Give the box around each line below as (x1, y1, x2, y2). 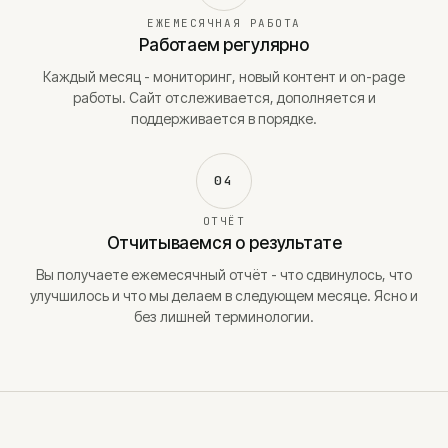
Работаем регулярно (139, 35, 309, 55)
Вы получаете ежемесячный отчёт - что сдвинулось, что (36, 266, 412, 283)
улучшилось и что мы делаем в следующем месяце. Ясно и (30, 287, 418, 304)
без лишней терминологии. (134, 308, 314, 325)
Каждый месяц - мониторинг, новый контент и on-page (43, 68, 405, 85)
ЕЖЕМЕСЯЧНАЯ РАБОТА (147, 16, 301, 30)
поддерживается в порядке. (131, 110, 317, 127)
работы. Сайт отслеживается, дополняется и (72, 89, 376, 106)
